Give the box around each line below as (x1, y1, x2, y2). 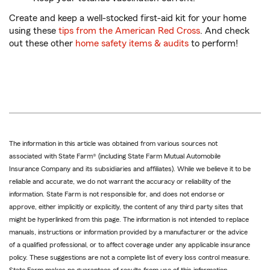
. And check (200, 26, 250, 36)
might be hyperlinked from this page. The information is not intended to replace (9, 216, 249, 224)
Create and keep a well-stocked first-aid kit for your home (9, 13, 246, 24)
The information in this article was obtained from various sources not (9, 140, 218, 148)
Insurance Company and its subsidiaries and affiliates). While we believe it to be (9, 165, 251, 173)
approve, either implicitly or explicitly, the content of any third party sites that (9, 203, 243, 211)
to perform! (189, 39, 238, 49)
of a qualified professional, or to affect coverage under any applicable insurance (9, 241, 250, 249)
